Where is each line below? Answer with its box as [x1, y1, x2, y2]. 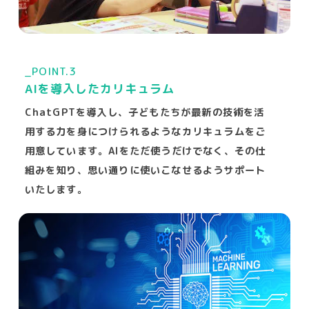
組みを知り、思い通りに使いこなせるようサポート [24, 163, 266, 177]
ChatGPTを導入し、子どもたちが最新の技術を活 [24, 105, 265, 119]
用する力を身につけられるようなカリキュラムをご [24, 124, 266, 139]
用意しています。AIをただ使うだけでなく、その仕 [24, 143, 266, 158]
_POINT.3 [24, 63, 77, 79]
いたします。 [24, 182, 88, 197]
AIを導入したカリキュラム [24, 81, 175, 97]
